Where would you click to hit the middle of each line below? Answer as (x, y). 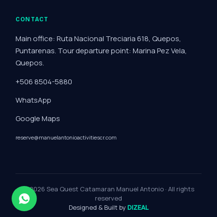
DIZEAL (138, 207)
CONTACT (32, 19)
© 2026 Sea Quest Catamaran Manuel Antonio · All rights (108, 189)
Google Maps (38, 118)
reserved (108, 198)
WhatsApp (33, 100)
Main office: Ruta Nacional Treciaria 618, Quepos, (98, 39)
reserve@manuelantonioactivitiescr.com (66, 137)
